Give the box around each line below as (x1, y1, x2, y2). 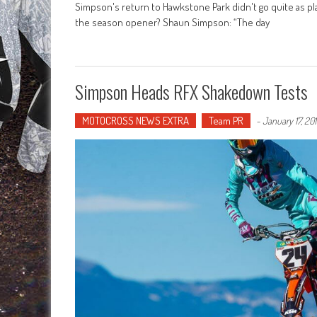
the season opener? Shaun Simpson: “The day (75, 15, 270, 29)
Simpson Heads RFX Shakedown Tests (75, 77, 308, 105)
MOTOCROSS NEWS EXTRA (82, 113, 189, 127)
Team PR (209, 113, 243, 127)
